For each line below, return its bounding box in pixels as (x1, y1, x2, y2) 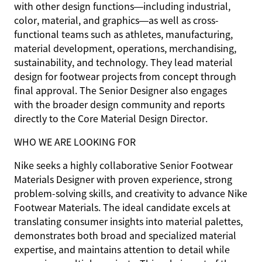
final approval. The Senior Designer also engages (14, 83, 227, 97)
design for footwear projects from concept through (14, 69, 236, 83)
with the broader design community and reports (14, 97, 225, 111)
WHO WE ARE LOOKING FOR (14, 135, 136, 149)
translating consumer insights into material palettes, (14, 214, 243, 228)
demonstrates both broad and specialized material (14, 228, 236, 242)
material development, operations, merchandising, (14, 41, 236, 55)
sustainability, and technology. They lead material (14, 55, 233, 69)
